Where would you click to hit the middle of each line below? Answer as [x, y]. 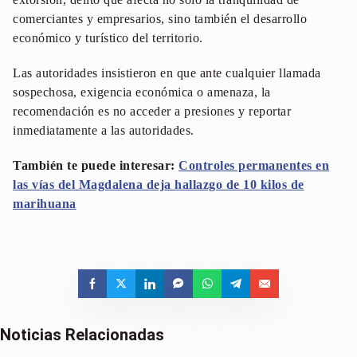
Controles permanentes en [254, 165]
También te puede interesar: [96, 165]
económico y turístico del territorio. [108, 38]
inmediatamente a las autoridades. [104, 130]
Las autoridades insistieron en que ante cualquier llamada [167, 73]
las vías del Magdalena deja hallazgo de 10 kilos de [159, 184]
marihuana [45, 204]
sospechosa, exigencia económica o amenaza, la [142, 92]
